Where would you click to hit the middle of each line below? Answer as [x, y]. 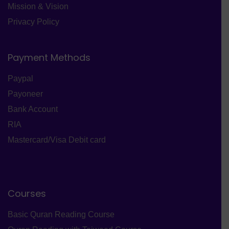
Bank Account [33, 109]
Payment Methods [49, 58]
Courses [27, 193]
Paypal [20, 78]
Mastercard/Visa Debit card [57, 140]
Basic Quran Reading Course [61, 214]
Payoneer [25, 94]
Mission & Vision [38, 6]
